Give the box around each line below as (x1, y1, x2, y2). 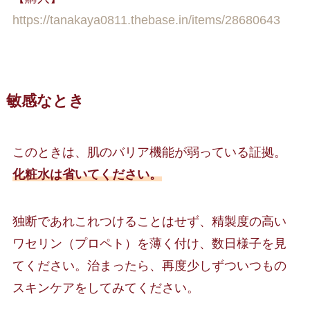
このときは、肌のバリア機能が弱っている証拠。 (12, 145, 286, 159)
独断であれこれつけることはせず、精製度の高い (12, 214, 286, 228)
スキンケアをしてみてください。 (12, 280, 199, 295)
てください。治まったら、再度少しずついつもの (12, 258, 286, 273)
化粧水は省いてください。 (12, 167, 162, 181)
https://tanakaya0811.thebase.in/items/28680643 (12, 12, 280, 27)
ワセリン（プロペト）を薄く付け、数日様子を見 (12, 236, 286, 250)
